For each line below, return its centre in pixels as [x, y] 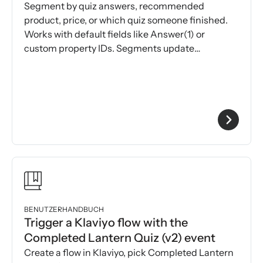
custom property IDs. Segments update [109, 48]
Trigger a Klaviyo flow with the [106, 223]
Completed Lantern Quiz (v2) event [120, 238]
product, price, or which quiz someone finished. [126, 20]
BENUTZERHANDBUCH [64, 210]
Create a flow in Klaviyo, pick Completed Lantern [129, 253]
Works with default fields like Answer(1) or [114, 34]
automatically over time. [76, 63]
